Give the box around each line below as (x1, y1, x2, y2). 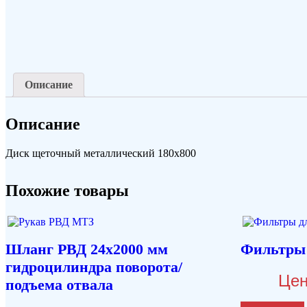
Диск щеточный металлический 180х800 (5, 147, 196, 159)
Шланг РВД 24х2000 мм (5, 241, 168, 258)
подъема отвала (5, 276, 113, 294)
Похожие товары (5, 181, 129, 199)
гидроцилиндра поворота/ (5, 258, 182, 276)
